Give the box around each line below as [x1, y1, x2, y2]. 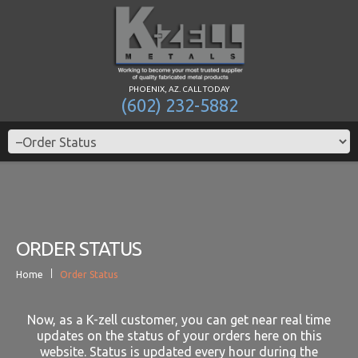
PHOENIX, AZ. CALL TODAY [129, 85, 229, 93]
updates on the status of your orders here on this [36, 328, 322, 343]
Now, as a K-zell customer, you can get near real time [27, 312, 331, 327]
